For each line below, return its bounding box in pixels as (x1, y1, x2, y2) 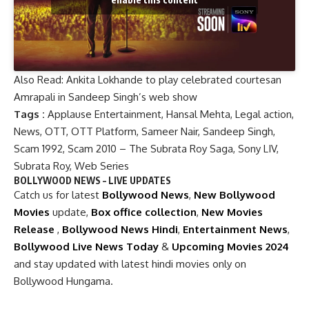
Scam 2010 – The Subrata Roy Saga (68, 141, 233, 155)
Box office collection (91, 205, 197, 219)
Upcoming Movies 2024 (172, 239, 289, 253)
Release (14, 222, 57, 236)
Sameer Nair (141, 124, 198, 138)
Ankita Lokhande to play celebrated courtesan (66, 72, 281, 86)
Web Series (74, 159, 129, 172)
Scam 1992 (14, 141, 63, 155)
